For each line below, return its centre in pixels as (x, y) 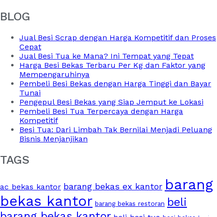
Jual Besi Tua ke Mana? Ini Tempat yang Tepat (107, 56)
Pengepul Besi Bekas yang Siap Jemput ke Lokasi (111, 102)
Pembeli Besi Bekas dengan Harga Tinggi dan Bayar (115, 84)
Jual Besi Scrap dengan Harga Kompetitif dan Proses (118, 38)
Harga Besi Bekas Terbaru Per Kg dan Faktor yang (112, 65)
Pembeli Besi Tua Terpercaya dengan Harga (101, 111)
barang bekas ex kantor (113, 186)
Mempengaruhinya (54, 75)
